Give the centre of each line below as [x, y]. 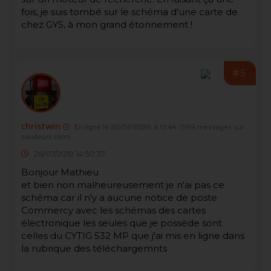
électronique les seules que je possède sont [122, 223]
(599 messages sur [211, 127]
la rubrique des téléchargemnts [94, 249]
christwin [41, 127]
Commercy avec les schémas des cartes [113, 211]
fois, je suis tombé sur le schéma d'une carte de [129, 12]
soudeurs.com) [46, 137]
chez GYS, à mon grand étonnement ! [107, 25]
